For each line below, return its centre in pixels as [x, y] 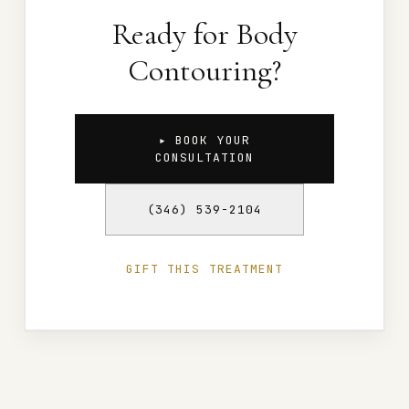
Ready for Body [204, 34]
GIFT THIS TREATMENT [204, 268]
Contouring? [204, 70]
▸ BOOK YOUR [204, 140]
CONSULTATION [204, 157]
